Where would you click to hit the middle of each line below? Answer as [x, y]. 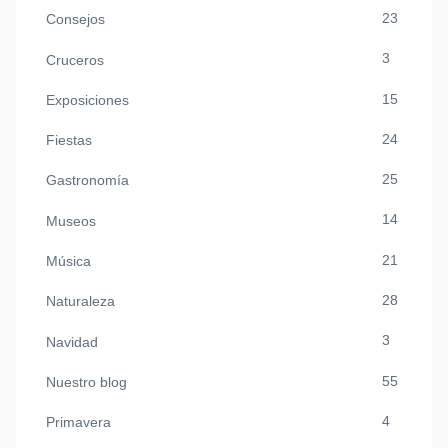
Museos [71, 220]
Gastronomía [87, 180]
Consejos [75, 19]
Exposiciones [87, 99]
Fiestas [69, 140]
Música [68, 261]
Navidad [72, 341]
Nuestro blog [86, 381]
